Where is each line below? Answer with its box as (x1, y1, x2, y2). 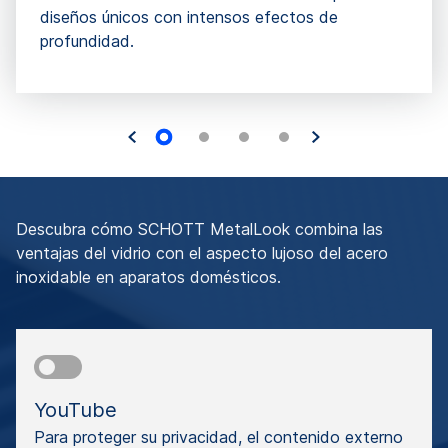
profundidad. (40, 30, 134, 51)
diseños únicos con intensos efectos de (40, 6, 338, 27)
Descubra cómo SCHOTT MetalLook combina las (16, 218, 383, 239)
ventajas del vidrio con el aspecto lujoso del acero (16, 242, 388, 263)
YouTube (34, 397, 117, 422)
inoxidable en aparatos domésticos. (16, 266, 281, 287)
